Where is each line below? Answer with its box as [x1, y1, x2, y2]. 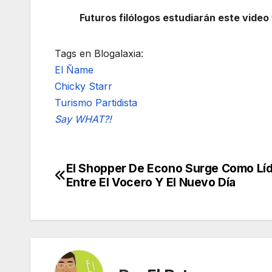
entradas [54, 211, 135, 236]
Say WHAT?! [55, 113, 112, 126]
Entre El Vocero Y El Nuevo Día [66, 175, 236, 190]
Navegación [54, 161, 164, 186]
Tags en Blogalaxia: [55, 47, 143, 60]
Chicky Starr [55, 80, 112, 93]
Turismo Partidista [55, 97, 137, 109]
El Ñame [55, 64, 93, 76]
